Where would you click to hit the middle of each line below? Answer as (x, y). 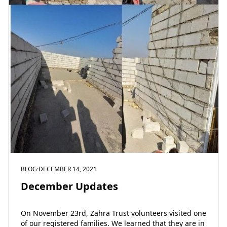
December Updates (69, 186)
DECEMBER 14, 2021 (68, 169)
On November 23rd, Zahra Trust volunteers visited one (113, 213)
